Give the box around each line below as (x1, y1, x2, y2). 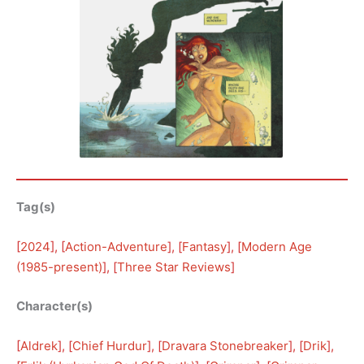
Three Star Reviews (117, 259, 231, 275)
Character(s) (16, 297, 93, 314)
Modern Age (241, 239, 312, 255)
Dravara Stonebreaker (162, 337, 288, 353)
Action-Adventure (65, 239, 167, 255)
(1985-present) (16, 259, 102, 275)
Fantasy (182, 239, 227, 255)
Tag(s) (16, 199, 55, 215)
